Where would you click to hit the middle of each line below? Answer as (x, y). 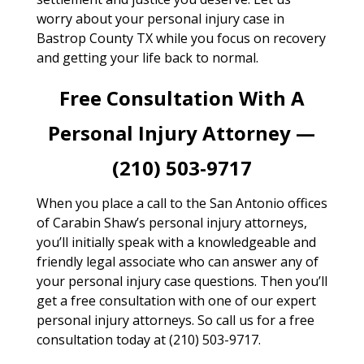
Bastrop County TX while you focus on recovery (181, 38)
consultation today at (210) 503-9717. (148, 339)
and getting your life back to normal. (147, 57)
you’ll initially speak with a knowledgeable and (176, 242)
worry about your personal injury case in (160, 18)
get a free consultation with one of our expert (176, 300)
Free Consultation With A (182, 97)
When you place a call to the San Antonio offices (182, 203)
